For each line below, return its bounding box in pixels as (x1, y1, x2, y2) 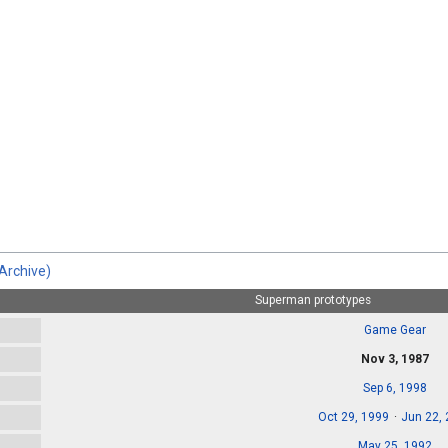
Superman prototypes (254, 293, 371, 308)
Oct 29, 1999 (317, 409, 389, 424)
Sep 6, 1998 (363, 380, 428, 395)
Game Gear (364, 322, 427, 337)
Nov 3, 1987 (361, 351, 430, 366)
